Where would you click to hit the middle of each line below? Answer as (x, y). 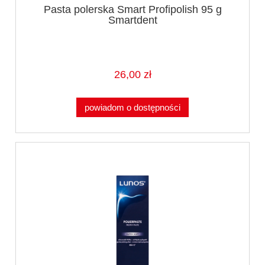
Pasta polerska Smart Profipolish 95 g (132, 10)
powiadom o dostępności (132, 107)
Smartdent (132, 20)
